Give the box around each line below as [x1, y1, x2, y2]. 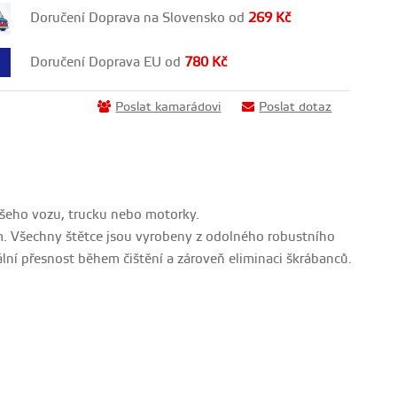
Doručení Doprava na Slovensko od [30, 10, 249, 27]
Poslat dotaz [259, 99, 332, 116]
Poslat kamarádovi [115, 99, 222, 116]
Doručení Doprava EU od [30, 53, 185, 71]
